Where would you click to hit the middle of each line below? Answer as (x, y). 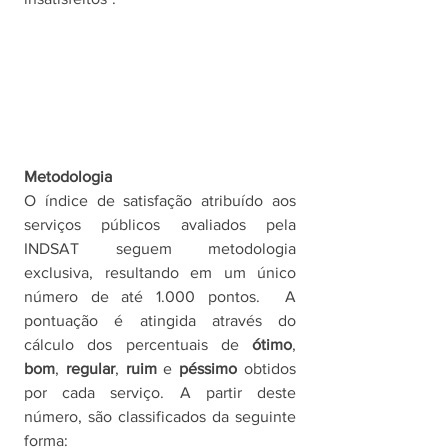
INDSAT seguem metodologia (160, 248)
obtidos (270, 368)
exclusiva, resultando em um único (160, 272)
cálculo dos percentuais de (138, 344)
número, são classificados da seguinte (160, 416)
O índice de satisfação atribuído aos (160, 200)
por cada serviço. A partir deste (160, 392)
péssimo (212, 368)
